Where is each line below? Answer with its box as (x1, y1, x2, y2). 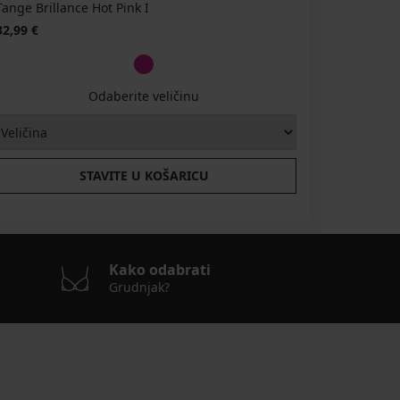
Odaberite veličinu (88, 87, 200, 105)
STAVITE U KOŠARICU (79, 167, 209, 185)
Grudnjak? (108, 279, 170, 296)
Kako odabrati (108, 260, 211, 280)
